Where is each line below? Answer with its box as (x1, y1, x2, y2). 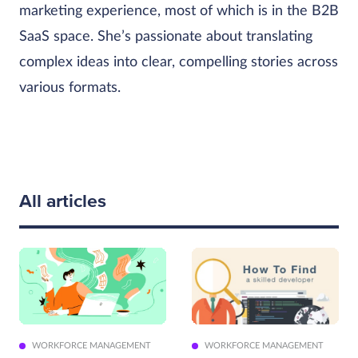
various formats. (19, 81, 121, 95)
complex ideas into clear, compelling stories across (19, 55, 338, 70)
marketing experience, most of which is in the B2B (19, 4, 339, 18)
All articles (19, 190, 106, 213)
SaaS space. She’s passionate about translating (19, 30, 312, 44)
